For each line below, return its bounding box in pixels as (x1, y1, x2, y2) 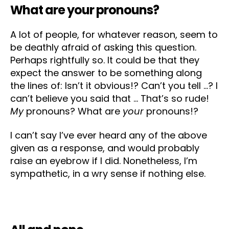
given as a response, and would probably (10, 142, 199, 155)
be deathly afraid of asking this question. (10, 40, 196, 54)
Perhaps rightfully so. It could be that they (10, 53, 199, 66)
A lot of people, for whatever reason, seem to (10, 28, 218, 41)
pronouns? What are (24, 104, 123, 118)
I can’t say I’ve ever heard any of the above (10, 129, 207, 142)
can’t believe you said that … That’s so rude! (10, 91, 209, 105)
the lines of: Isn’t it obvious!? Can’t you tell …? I (10, 79, 218, 92)
